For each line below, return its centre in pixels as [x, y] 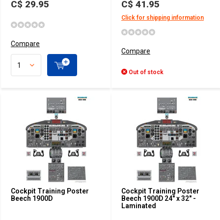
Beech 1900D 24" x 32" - [159, 198]
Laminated [139, 206]
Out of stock [145, 72]
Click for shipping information [163, 18]
